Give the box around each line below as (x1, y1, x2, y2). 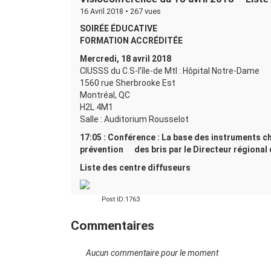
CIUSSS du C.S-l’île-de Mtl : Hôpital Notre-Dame (80, 66, 260, 76)
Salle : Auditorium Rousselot (80, 114, 189, 124)
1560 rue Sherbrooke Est (80, 78, 175, 88)
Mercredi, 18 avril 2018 (80, 54, 171, 64)
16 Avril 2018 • (80, 7, 130, 16)
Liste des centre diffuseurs (80, 163, 191, 172)
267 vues (130, 7, 161, 16)
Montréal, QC (80, 90, 130, 100)
